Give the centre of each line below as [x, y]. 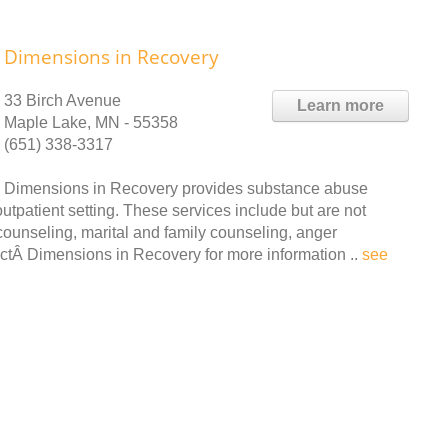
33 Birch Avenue [62, 100]
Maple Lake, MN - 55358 [91, 122]
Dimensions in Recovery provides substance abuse [186, 188]
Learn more [340, 105]
